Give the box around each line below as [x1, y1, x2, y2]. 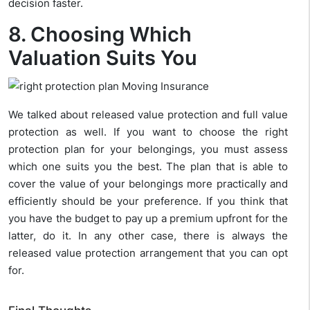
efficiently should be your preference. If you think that [8, 194, 288, 208]
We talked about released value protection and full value [8, 108, 288, 122]
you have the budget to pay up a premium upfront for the [8, 212, 288, 226]
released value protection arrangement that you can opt [8, 246, 288, 260]
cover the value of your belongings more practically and [8, 177, 288, 191]
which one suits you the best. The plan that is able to [8, 160, 288, 174]
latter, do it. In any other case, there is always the [8, 229, 288, 243]
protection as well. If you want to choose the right [8, 125, 288, 139]
